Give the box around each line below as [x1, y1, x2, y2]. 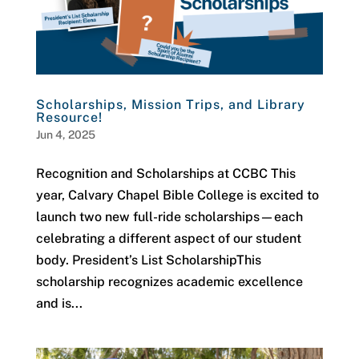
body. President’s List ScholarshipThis [35, 252, 261, 268]
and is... [35, 295, 83, 311]
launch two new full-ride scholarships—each [35, 208, 303, 224]
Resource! [35, 109, 103, 125]
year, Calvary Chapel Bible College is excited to [35, 187, 319, 203]
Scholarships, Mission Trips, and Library [35, 96, 305, 112]
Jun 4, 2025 [35, 127, 95, 141]
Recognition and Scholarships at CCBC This [35, 165, 296, 181]
